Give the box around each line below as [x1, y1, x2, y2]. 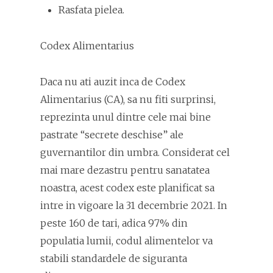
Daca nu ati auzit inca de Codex [40, 76, 185, 88]
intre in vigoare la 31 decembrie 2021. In [40, 199, 227, 212]
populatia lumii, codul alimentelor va [40, 235, 213, 247]
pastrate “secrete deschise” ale [40, 129, 183, 141]
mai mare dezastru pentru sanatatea [40, 164, 210, 177]
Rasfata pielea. [58, 4, 124, 16]
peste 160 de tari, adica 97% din [40, 217, 188, 230]
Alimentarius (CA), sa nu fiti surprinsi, [40, 93, 216, 106]
